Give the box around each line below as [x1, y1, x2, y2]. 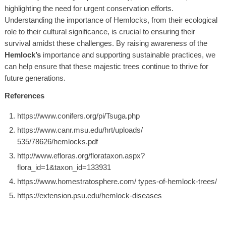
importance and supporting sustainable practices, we [40, 50, 215, 59]
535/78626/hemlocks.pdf [17, 137, 98, 146]
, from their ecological [147, 15, 217, 24]
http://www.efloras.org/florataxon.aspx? [17, 151, 145, 160]
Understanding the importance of [4, 15, 114, 24]
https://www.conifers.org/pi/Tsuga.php [17, 111, 140, 120]
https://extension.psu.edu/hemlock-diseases [17, 191, 162, 200]
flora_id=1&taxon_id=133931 [17, 162, 111, 172]
